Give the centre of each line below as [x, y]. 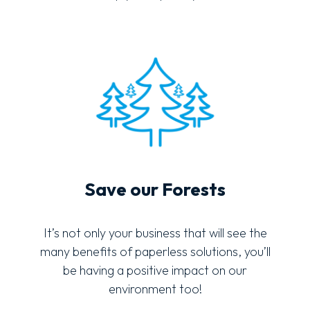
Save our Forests [155, 189]
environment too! [155, 289]
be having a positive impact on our [155, 270]
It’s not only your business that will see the [155, 232]
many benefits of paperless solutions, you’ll [155, 251]
